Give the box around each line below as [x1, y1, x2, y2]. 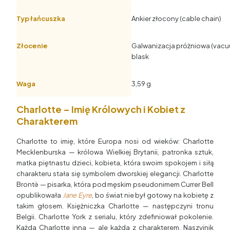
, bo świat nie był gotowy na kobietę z [91, 190, 214, 199]
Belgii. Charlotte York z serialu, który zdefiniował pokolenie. [16, 212, 214, 221]
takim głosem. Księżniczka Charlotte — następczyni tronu [16, 201, 214, 210]
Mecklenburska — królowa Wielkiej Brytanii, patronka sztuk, [16, 147, 214, 156]
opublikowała [16, 190, 63, 199]
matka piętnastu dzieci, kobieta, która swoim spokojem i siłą [16, 158, 214, 167]
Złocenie [16, 41, 48, 50]
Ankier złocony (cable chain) [131, 14, 221, 23]
